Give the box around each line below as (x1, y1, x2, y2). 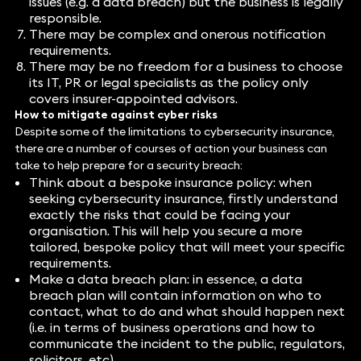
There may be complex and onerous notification (28, 26, 326, 43)
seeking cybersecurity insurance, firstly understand (28, 190, 338, 207)
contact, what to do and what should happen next (28, 303, 345, 320)
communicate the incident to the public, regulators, (28, 335, 345, 352)
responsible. (28, 10, 102, 27)
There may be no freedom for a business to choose (28, 58, 342, 75)
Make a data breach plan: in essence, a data (28, 271, 302, 288)
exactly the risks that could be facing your (28, 206, 290, 223)
